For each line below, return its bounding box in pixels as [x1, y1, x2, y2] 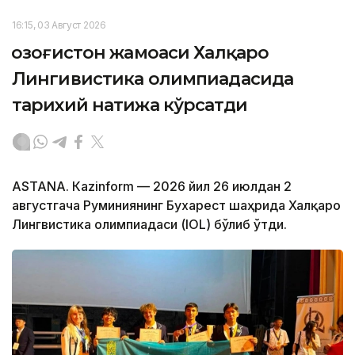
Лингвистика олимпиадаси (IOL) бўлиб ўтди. [12, 216, 287, 232]
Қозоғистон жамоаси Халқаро [12, 42, 269, 63]
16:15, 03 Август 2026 [12, 19, 106, 31]
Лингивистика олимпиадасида [12, 68, 294, 90]
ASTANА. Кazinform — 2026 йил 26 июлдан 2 [12, 178, 292, 194]
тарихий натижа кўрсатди [12, 94, 247, 116]
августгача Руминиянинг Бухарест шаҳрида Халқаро [12, 197, 341, 213]
